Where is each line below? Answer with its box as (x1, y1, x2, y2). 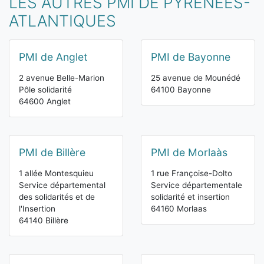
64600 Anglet (19, 97, 71, 107)
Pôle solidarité (19, 85, 72, 95)
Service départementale (151, 180, 242, 190)
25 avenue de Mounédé (151, 73, 240, 83)
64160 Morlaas (151, 204, 207, 214)
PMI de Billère (19, 146, 85, 159)
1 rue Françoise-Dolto (151, 169, 232, 179)
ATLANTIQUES (9, 11, 116, 31)
